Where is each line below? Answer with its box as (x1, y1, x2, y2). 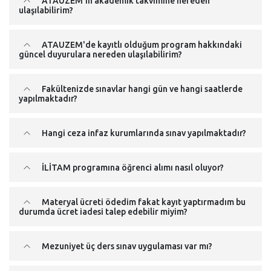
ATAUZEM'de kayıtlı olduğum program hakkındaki (40, 40, 242, 50)
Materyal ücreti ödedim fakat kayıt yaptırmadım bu (40, 197, 246, 207)
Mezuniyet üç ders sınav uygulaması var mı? (40, 241, 212, 251)
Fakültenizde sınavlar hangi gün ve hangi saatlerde (40, 84, 243, 94)
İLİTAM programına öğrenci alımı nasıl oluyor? (40, 163, 224, 172)
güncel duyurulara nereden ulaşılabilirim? (19, 50, 182, 59)
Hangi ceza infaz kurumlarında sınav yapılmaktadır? (40, 128, 246, 138)
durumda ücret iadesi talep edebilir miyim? (19, 207, 188, 217)
